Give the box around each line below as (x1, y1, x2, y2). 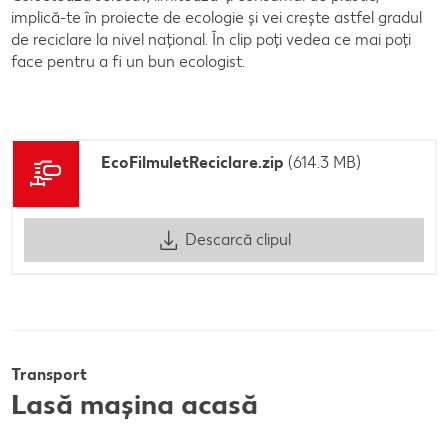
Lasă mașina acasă (11, 386, 258, 421)
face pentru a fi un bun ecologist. (11, 51, 245, 71)
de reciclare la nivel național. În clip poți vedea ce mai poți (11, 29, 411, 49)
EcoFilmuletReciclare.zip (101, 152, 284, 172)
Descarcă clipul (184, 230, 291, 250)
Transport (11, 364, 91, 384)
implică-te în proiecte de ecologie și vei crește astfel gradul (11, 7, 422, 27)
